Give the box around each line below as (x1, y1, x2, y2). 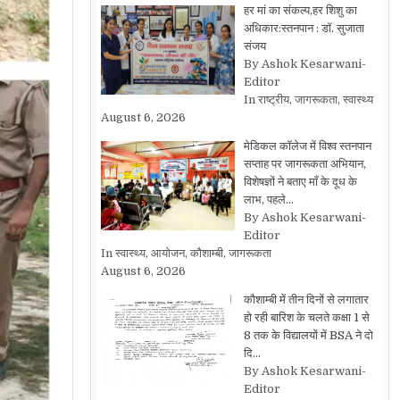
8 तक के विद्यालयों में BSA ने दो (243, 329, 373, 342)
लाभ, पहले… (243, 193, 294, 206)
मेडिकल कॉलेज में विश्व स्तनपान (243, 139, 371, 153)
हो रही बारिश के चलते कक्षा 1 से (243, 311, 370, 324)
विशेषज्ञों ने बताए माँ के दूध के (243, 175, 357, 188)
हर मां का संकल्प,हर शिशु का (243, 4, 357, 17)
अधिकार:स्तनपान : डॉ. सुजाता (243, 21, 364, 35)
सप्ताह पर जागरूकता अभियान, (243, 157, 366, 171)
